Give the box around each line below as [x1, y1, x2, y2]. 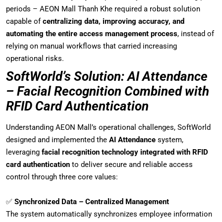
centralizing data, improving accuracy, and [43, 16, 184, 26]
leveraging [6, 147, 42, 157]
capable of [6, 16, 43, 26]
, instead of [177, 29, 214, 38]
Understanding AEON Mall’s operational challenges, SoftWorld [6, 122, 211, 132]
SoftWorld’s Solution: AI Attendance [6, 68, 208, 84]
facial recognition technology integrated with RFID [42, 147, 208, 157]
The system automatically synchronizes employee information [6, 209, 212, 219]
